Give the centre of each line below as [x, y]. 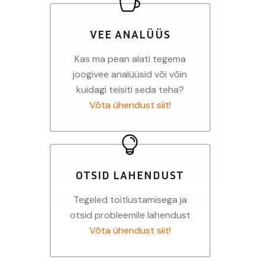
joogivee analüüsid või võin [130, 74]
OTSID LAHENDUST [130, 174]
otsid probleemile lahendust [130, 215]
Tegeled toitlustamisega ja [130, 199]
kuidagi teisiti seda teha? [130, 89]
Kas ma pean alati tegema [130, 59]
